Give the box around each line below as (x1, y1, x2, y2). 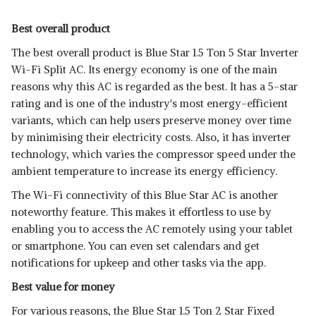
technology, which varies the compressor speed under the (11, 147, 296, 161)
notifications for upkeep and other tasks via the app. (11, 256, 266, 269)
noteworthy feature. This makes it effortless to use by (11, 205, 272, 219)
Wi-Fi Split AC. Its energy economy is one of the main (11, 63, 277, 76)
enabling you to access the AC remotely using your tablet (11, 222, 293, 236)
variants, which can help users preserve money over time (11, 114, 291, 127)
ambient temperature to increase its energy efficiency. (11, 164, 277, 178)
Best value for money (11, 280, 115, 293)
